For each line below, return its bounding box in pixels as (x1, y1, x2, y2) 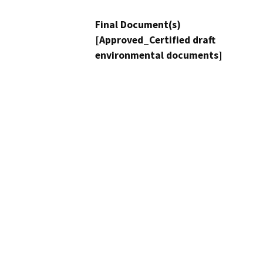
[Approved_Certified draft (95, 33, 215, 47)
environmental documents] (95, 49, 222, 62)
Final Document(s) (95, 18, 181, 32)
